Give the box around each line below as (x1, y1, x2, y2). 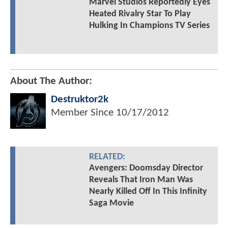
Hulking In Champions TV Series (89, 20, 210, 31)
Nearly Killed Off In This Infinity (89, 187, 207, 197)
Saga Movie (89, 198, 134, 209)
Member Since (51, 107, 116, 119)
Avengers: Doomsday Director (89, 163, 203, 174)
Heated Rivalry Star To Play (89, 9, 191, 19)
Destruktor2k (51, 94, 108, 105)
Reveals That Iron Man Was (89, 175, 193, 185)
